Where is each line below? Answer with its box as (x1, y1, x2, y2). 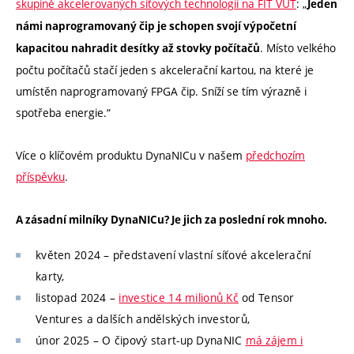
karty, (36, 269, 65, 284)
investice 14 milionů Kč (119, 290, 239, 306)
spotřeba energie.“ (16, 104, 111, 120)
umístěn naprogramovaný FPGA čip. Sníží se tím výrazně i (16, 83, 307, 99)
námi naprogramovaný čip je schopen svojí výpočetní (16, 18, 296, 33)
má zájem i (245, 333, 303, 348)
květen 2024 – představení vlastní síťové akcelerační (36, 247, 311, 263)
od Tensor (238, 290, 295, 306)
